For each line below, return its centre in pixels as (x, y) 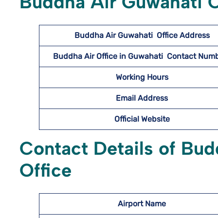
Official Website (142, 119)
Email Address (142, 98)
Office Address (183, 35)
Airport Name (142, 204)
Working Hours (142, 77)
